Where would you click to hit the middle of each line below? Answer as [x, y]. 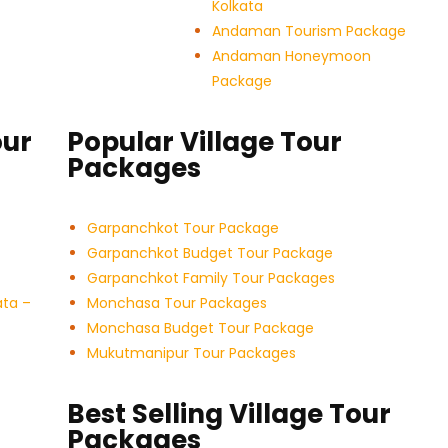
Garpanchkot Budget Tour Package [210, 253]
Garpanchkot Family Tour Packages [211, 278]
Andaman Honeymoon [291, 56]
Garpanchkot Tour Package [183, 228]
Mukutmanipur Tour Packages [192, 353]
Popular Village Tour [205, 142]
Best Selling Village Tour [229, 414]
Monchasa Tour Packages [177, 303]
